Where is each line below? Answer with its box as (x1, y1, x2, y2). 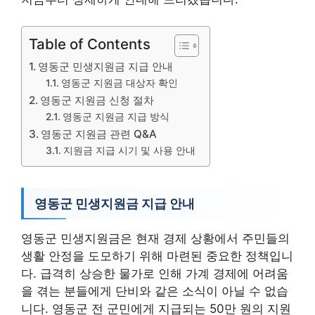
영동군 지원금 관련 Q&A (41, 127, 157, 141)
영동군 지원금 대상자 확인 (60, 77, 178, 89)
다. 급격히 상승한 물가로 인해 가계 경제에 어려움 (21, 266, 288, 281)
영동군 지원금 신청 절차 (40, 94, 155, 107)
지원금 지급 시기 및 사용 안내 (63, 145, 195, 156)
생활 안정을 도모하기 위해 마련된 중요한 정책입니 (21, 249, 293, 263)
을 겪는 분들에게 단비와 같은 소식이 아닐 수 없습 (21, 284, 288, 298)
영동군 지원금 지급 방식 (62, 111, 169, 122)
